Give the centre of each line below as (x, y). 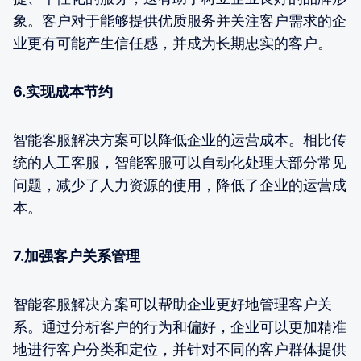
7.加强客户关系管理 (77, 255)
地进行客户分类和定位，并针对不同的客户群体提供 (180, 349)
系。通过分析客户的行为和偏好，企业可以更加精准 (180, 326)
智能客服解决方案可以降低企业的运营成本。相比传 (180, 139)
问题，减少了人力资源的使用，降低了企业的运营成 (180, 185)
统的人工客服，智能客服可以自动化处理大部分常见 (180, 162)
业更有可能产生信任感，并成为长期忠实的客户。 (172, 43)
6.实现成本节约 (63, 91)
